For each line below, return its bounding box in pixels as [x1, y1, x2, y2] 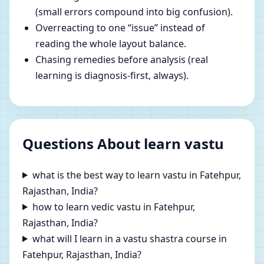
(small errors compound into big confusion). [35, 5, 233, 18]
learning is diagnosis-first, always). [35, 68, 189, 82]
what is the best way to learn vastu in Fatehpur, [32, 168, 241, 181]
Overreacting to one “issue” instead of [35, 21, 205, 34]
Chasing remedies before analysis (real [35, 52, 208, 66]
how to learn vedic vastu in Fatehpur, [32, 200, 195, 213]
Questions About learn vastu [22, 133, 224, 153]
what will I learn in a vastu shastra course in [32, 232, 227, 245]
